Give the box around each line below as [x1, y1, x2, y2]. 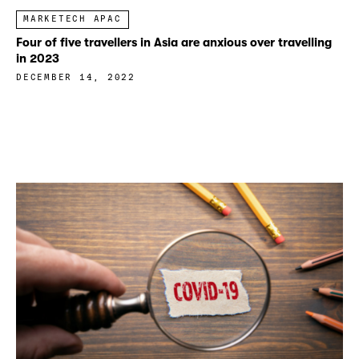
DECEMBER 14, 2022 [16, 73, 135, 83]
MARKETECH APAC [23, 14, 122, 24]
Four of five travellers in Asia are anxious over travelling [16, 34, 332, 50]
